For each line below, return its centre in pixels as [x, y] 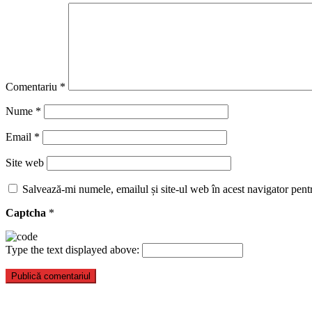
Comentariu [33, 86]
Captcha [27, 212]
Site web [25, 162]
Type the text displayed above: [72, 249]
